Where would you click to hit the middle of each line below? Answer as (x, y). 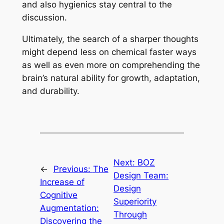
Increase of (62, 182)
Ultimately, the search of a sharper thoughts (110, 39)
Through (130, 214)
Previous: (73, 169)
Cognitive (58, 195)
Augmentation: (69, 208)
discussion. (44, 18)
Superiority (135, 201)
